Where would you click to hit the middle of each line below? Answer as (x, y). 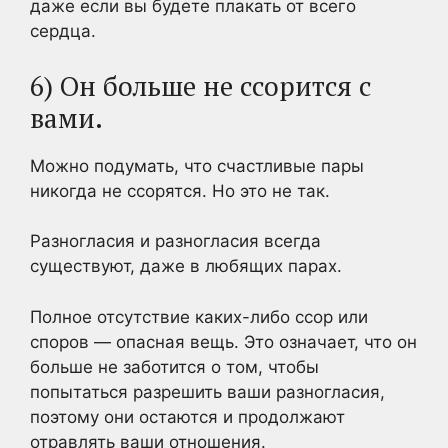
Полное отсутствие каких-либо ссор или (199, 316)
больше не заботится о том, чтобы (174, 366)
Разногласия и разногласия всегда (175, 241)
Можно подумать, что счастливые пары (197, 165)
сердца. (63, 31)
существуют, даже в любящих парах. (186, 266)
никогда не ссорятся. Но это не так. (180, 190)
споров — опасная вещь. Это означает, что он (223, 341)
